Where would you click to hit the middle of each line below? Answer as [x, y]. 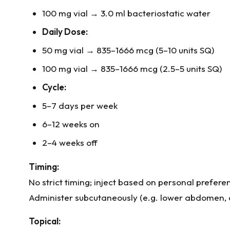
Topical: [45, 221]
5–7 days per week [80, 106]
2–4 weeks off [70, 143]
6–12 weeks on [71, 124]
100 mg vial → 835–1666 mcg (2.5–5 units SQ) [132, 69]
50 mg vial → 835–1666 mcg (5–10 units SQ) [128, 50]
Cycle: [54, 87]
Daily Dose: [65, 32]
